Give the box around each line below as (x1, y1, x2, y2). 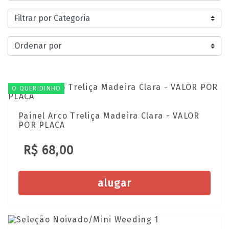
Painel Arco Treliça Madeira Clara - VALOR (18, 111, 200, 121)
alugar (97, 177, 132, 189)
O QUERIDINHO (12, 85, 61, 92)
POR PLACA (18, 120, 65, 130)
